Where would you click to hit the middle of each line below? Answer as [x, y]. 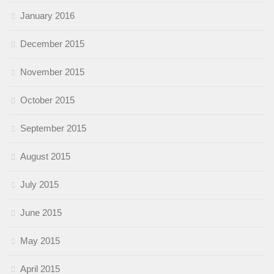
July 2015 [39, 184]
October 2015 [47, 100]
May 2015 [40, 240]
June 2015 [41, 212]
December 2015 [52, 43]
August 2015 [45, 156]
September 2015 [53, 128]
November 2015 [52, 72]
